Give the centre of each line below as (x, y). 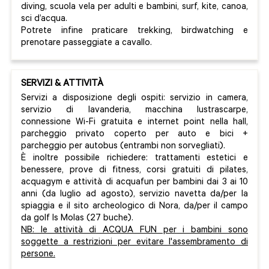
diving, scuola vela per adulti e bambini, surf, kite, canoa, (134, 8)
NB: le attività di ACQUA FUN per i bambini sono (134, 231)
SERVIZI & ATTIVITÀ (63, 85)
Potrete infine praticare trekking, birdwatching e (134, 32)
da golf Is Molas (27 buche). (77, 219)
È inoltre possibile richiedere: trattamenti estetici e (134, 159)
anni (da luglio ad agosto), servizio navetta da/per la (134, 195)
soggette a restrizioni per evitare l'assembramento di (134, 243)
